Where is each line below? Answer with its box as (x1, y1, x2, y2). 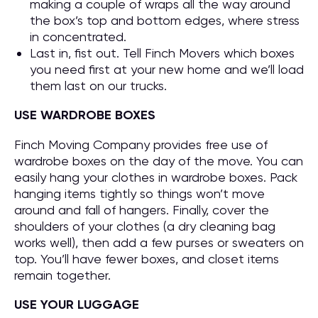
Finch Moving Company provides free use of (14, 137, 268, 152)
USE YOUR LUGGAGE (14, 297, 139, 312)
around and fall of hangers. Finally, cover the (14, 202, 269, 217)
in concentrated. (30, 29, 126, 44)
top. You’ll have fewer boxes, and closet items (14, 251, 279, 266)
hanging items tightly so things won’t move (14, 186, 265, 201)
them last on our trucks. (30, 78, 167, 93)
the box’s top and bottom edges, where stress (30, 13, 300, 28)
